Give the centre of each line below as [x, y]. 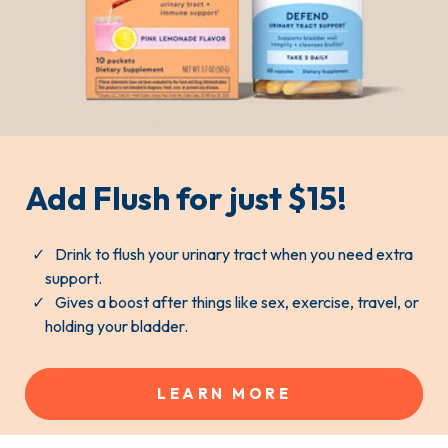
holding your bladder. [116, 325]
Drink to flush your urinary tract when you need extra [234, 253]
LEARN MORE [224, 393]
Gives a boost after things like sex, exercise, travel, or [237, 301]
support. [73, 277]
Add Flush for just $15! [186, 197]
